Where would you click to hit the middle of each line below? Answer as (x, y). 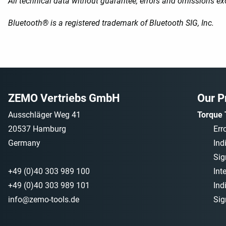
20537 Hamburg (37, 129)
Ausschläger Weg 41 (44, 115)
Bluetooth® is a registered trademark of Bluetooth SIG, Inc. (111, 23)
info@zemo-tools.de (44, 200)
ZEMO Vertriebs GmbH (64, 98)
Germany (24, 143)
